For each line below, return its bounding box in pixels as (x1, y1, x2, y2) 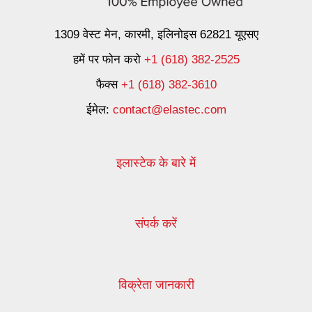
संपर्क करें (135, 216, 177, 231)
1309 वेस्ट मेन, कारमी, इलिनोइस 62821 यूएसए (54, 27, 258, 41)
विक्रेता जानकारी (118, 277, 194, 292)
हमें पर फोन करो (72, 52, 144, 66)
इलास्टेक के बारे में (116, 155, 196, 170)
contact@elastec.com (112, 102, 226, 116)
